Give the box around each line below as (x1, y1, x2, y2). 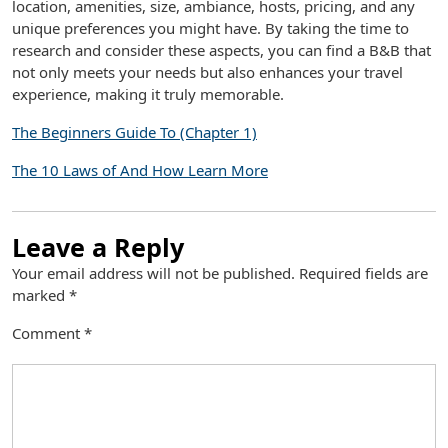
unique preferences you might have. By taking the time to (12, 18, 409, 38)
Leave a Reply (12, 230, 184, 264)
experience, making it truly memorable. (12, 84, 284, 104)
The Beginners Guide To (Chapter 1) (12, 122, 257, 142)
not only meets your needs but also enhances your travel (12, 62, 403, 82)
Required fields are (299, 263, 428, 283)
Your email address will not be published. (12, 263, 295, 283)
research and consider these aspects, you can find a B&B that (12, 40, 431, 60)
